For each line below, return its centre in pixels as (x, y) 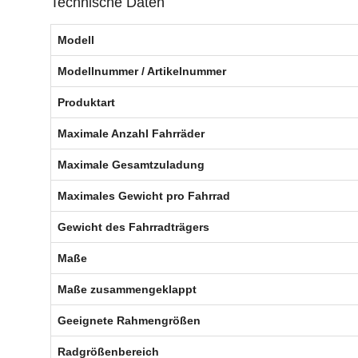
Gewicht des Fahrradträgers (133, 227)
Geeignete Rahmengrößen (129, 321)
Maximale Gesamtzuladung (131, 165)
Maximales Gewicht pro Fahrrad (144, 196)
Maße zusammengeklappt (127, 290)
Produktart (86, 103)
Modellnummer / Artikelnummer (142, 72)
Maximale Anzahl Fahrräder (131, 134)
